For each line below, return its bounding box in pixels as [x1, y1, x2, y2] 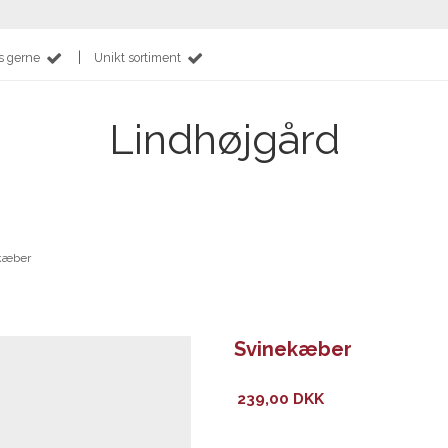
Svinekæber [234, 336, 352, 361]
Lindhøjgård [108, 114, 340, 164]
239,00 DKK [237, 389, 325, 408]
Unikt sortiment [93, 50, 181, 66]
